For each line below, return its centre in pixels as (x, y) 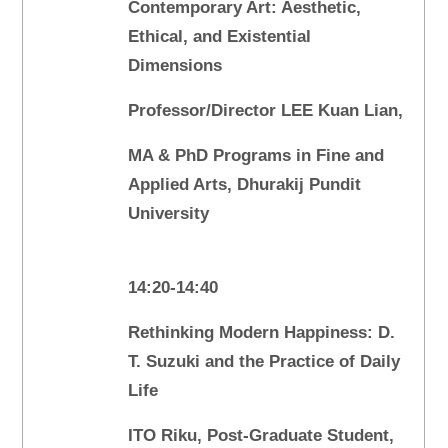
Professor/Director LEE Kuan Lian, (266, 111)
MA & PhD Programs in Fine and (256, 156)
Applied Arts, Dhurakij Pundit (245, 185)
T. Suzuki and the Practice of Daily (264, 362)
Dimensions (175, 66)
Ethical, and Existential (220, 37)
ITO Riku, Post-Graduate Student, (264, 436)
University (169, 214)
